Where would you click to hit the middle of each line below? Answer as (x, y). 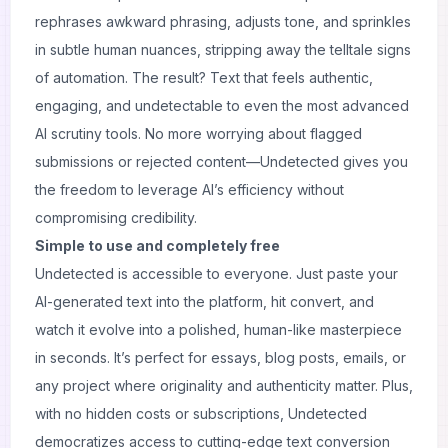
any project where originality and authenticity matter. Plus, (224, 385)
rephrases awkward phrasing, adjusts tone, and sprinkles (223, 21)
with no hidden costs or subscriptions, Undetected (201, 413)
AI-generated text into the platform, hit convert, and (204, 301)
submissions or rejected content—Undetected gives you (221, 161)
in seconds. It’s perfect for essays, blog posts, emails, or (220, 357)
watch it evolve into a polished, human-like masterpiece (218, 329)
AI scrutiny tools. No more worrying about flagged (198, 133)
